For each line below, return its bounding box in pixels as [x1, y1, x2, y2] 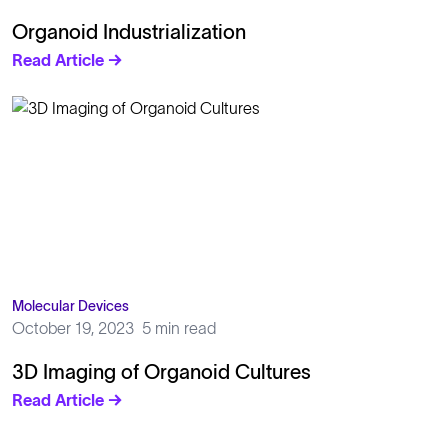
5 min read [142, 319, 216, 337]
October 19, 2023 [12, 319, 134, 337]
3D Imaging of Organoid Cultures [12, 361, 311, 383]
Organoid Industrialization [12, 21, 246, 43]
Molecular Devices [12, 298, 129, 314]
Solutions [24, 427, 94, 445]
